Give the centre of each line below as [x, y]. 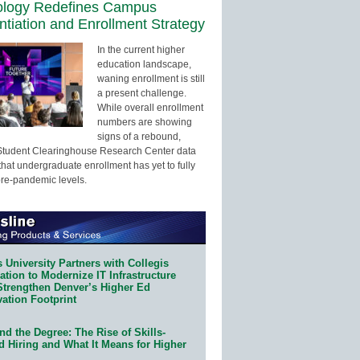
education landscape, [144, 64]
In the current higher [141, 49]
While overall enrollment [150, 107]
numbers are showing [145, 122]
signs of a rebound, [139, 136]
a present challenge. [142, 93]
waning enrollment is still [151, 78]
